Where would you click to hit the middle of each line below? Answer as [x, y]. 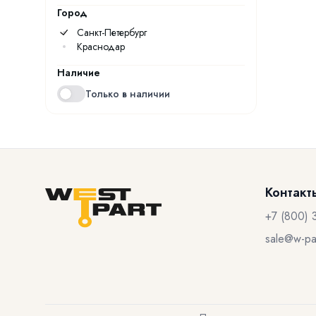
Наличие [79, 73]
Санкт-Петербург [112, 32]
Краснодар [101, 47]
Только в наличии [128, 94]
